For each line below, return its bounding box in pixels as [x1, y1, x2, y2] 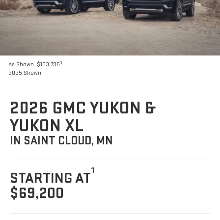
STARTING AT [10, 169, 91, 188]
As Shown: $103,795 [8, 61, 60, 69]
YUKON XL [10, 115, 84, 137]
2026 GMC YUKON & [10, 98, 156, 119]
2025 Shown [8, 69, 42, 77]
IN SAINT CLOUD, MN [10, 134, 113, 148]
